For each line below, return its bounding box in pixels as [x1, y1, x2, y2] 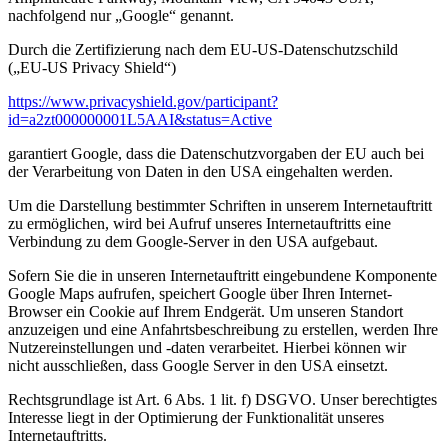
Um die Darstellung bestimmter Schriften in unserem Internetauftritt [8, 196, 432, 214]
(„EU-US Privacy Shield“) [8, 58, 176, 76]
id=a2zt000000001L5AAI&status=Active [8, 110, 272, 128]
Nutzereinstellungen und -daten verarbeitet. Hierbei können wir [8, 338, 406, 356]
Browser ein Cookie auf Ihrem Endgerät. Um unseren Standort [8, 302, 403, 320]
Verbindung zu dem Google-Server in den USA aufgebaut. [8, 232, 378, 250]
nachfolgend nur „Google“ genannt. [8, 6, 234, 24]
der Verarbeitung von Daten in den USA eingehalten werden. [8, 162, 393, 180]
